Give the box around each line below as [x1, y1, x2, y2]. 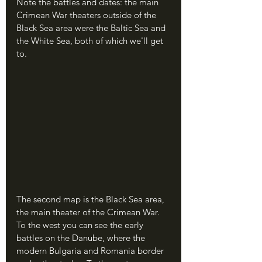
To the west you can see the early [16, 219, 146, 230]
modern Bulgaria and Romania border [16, 244, 166, 256]
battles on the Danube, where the [16, 232, 147, 243]
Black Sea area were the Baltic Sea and [16, 22, 168, 33]
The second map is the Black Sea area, [16, 193, 167, 205]
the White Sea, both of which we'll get [16, 35, 166, 46]
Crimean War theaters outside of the [16, 9, 158, 20]
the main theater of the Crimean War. [16, 206, 162, 218]
